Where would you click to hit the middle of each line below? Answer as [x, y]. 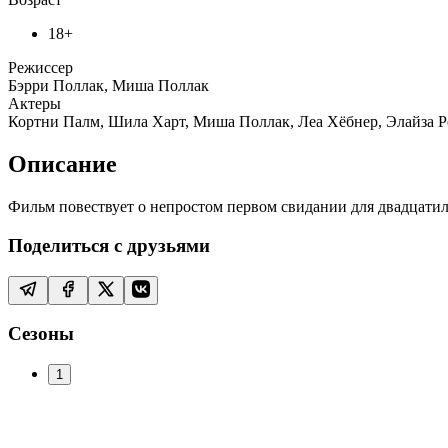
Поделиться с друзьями [109, 245]
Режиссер [40, 68]
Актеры [34, 104]
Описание [62, 164]
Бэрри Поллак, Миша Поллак [108, 86]
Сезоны [41, 334]
